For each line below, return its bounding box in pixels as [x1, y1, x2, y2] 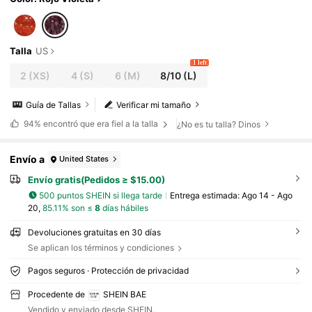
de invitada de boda [10, 3, 103, 15]
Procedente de [27, 288, 85, 299]
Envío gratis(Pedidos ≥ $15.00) [27, 173, 165, 185]
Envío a [10, 153, 45, 166]
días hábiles [100, 203, 148, 214]
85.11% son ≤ [42, 203, 95, 214]
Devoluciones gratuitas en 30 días [27, 227, 161, 238]
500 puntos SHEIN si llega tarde [39, 189, 163, 201]
